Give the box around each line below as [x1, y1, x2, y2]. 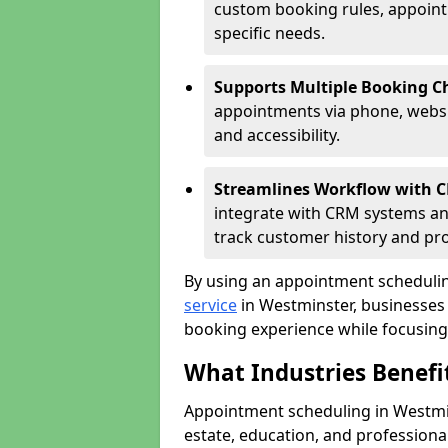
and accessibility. [214, 124, 340, 146]
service [184, 294, 237, 316]
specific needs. [214, 22, 325, 44]
